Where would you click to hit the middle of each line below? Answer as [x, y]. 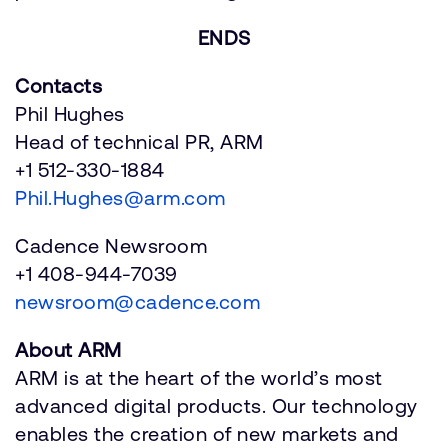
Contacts [58, 85]
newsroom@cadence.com [137, 301]
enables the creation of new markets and [207, 433]
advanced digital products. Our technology [216, 405]
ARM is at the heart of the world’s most [199, 377]
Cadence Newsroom [111, 245]
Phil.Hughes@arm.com [120, 197]
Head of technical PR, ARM [139, 141]
